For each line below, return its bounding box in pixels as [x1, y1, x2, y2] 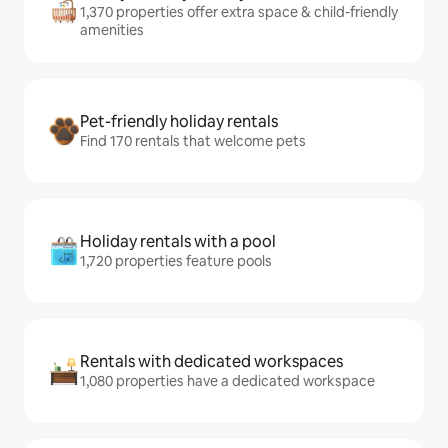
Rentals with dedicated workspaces [80, 351, 343, 373]
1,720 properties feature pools [80, 252, 272, 271]
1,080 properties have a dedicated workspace [80, 372, 375, 391]
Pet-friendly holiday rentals [80, 111, 278, 133]
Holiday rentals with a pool [80, 231, 276, 253]
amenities [80, 21, 144, 40]
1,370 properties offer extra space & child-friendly [80, 3, 398, 22]
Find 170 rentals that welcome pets [80, 132, 306, 151]
